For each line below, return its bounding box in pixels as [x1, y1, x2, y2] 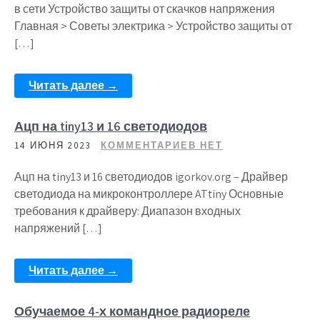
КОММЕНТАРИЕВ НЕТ [101, 139, 223, 151]
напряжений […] [14, 221, 102, 236]
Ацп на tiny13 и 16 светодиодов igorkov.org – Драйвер [14, 169, 288, 184]
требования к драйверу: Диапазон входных [14, 204, 241, 219]
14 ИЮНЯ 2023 [14, 139, 91, 151]
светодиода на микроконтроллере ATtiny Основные [14, 186, 284, 201]
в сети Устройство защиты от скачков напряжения [14, 1, 275, 16]
